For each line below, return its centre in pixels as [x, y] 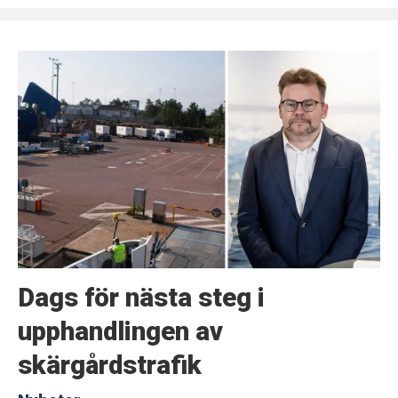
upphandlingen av [120, 331]
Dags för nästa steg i [141, 297]
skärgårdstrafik [109, 365]
